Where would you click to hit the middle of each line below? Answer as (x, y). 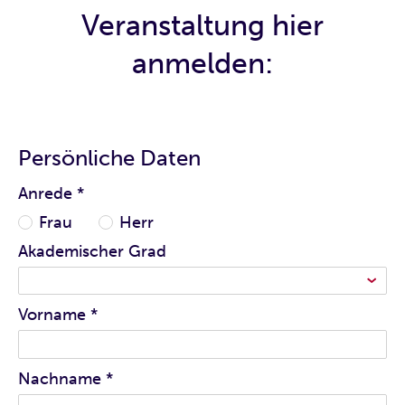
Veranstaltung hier (202, 26)
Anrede (45, 194)
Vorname (52, 315)
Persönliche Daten (109, 157)
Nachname (60, 378)
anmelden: (202, 64)
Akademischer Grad (92, 251)
